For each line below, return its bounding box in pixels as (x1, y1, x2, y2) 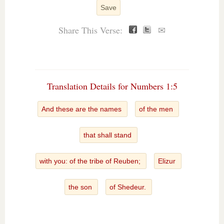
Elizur (157, 157, 177, 165)
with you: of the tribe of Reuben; (39, 157, 142, 165)
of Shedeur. (109, 183, 148, 191)
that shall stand (83, 131, 133, 139)
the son (68, 183, 94, 191)
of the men (139, 105, 175, 113)
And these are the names (41, 105, 123, 113)
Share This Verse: (58, 24, 125, 36)
